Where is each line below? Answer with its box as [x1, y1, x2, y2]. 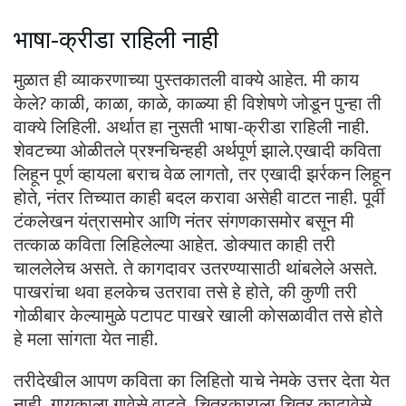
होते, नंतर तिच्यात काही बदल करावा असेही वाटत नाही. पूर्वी [14, 184, 385, 209]
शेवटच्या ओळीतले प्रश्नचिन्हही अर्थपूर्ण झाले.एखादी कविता [14, 137, 382, 162]
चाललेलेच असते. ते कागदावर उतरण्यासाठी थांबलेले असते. [14, 255, 378, 280]
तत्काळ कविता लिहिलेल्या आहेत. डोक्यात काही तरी [14, 231, 335, 256]
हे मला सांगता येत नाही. [14, 325, 159, 351]
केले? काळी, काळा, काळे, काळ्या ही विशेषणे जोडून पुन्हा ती [14, 90, 382, 115]
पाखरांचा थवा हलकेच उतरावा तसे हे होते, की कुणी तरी [14, 278, 357, 304]
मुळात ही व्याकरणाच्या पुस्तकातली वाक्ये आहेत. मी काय [14, 66, 359, 92]
